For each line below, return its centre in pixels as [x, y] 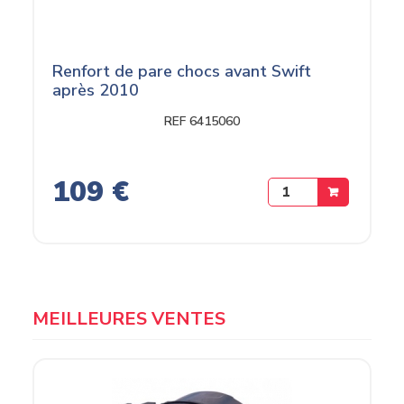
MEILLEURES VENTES [129, 318]
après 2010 [96, 90]
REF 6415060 [202, 121]
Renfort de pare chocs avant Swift [182, 71]
